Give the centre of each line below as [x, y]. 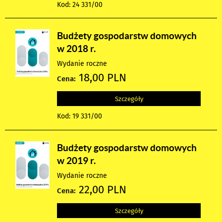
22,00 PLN [101, 190]
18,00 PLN [101, 78]
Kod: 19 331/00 [80, 116]
